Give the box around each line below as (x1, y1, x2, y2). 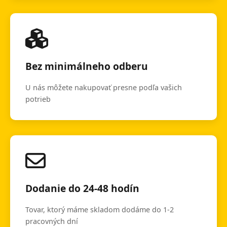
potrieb (25, 94, 51, 104)
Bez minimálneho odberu (25, 59, 148, 73)
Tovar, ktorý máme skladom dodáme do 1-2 (25, 205, 174, 215)
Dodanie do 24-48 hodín (25, 181, 139, 196)
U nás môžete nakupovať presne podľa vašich (25, 83, 182, 93)
